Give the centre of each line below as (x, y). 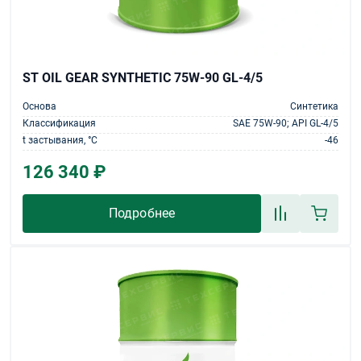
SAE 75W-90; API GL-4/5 (286, 123)
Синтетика (314, 106)
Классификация (59, 123)
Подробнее (142, 213)
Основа (39, 106)
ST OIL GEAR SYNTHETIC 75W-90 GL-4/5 (143, 78)
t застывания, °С (60, 140)
